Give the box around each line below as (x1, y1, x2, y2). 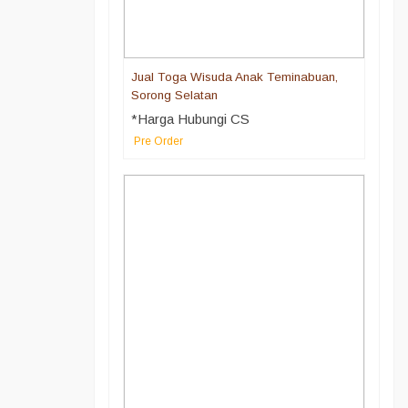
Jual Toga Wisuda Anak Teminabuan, (130, 70, 338, 84)
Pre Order (133, 135, 183, 148)
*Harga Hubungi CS (130, 111, 250, 127)
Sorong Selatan (130, 88, 218, 102)
